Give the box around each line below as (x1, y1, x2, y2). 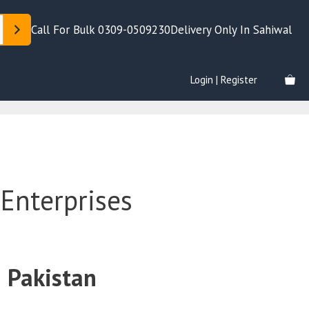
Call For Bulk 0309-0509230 (31, 21, 170, 37)
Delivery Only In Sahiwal (170, 21, 295, 37)
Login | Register (190, 73, 257, 86)
